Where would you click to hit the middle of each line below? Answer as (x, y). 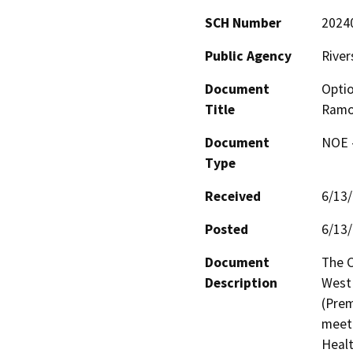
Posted (227, 229)
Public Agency (248, 56)
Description (241, 282)
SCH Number (243, 22)
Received (233, 196)
